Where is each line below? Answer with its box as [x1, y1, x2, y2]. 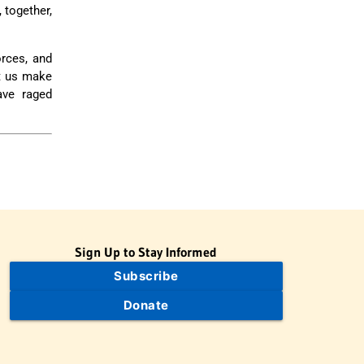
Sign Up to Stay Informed [75, 244, 218, 261]
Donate [123, 297, 169, 314]
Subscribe [114, 268, 179, 284]
